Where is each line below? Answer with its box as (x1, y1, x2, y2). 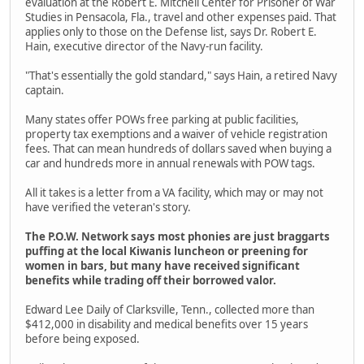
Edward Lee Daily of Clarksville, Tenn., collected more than (25, 301, 314, 317)
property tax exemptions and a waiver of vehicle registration (25, 126, 327, 141)
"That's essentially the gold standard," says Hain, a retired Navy (25, 67, 337, 83)
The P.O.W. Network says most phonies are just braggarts (25, 228, 330, 244)
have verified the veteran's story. (25, 199, 191, 214)
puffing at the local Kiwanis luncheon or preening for (25, 243, 308, 258)
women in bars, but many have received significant (25, 258, 300, 273)
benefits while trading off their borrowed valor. (25, 272, 276, 288)
